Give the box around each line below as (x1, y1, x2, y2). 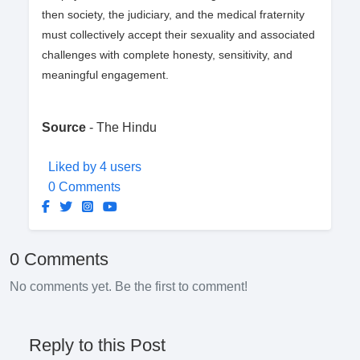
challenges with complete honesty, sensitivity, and (42, 48, 292, 62)
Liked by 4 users (48, 160, 141, 174)
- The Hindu (89, 121, 160, 135)
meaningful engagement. (42, 68, 169, 82)
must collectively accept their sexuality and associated (42, 28, 315, 42)
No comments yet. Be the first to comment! (10, 280, 247, 294)
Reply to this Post (29, 335, 166, 356)
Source (42, 121, 89, 135)
